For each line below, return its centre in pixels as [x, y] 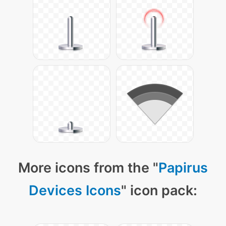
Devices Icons [75, 191]
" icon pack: [159, 191]
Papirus [183, 168]
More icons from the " [88, 168]
